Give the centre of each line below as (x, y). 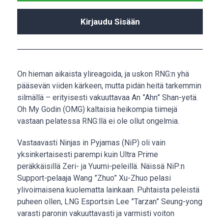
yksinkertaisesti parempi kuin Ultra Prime (88, 154)
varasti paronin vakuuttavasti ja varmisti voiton (96, 213)
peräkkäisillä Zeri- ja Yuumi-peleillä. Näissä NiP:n (101, 166)
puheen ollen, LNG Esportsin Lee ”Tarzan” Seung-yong (110, 202)
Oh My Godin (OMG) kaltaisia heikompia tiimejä (97, 109)
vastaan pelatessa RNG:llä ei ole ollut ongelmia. (98, 121)
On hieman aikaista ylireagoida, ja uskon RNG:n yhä (103, 74)
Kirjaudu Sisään (110, 22)
